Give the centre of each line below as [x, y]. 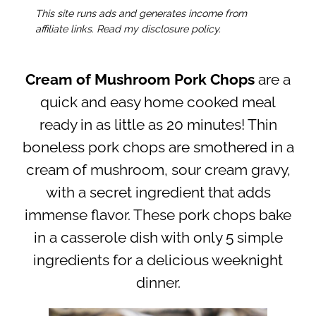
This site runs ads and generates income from [141, 13]
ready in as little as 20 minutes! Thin [158, 124]
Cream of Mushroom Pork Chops [140, 79]
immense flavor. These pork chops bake [158, 215]
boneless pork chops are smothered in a [158, 147]
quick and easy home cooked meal [158, 102]
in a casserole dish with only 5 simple [158, 237]
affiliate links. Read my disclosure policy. [128, 29]
